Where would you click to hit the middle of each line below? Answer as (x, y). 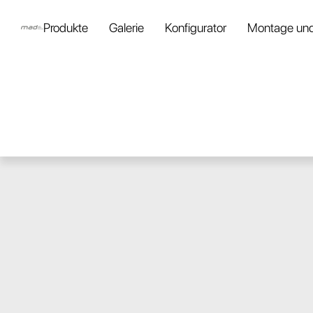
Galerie (126, 27)
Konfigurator (196, 27)
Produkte (66, 27)
